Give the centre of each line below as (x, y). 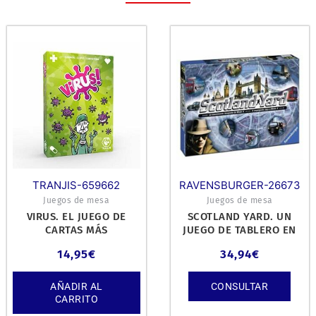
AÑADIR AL (77, 287)
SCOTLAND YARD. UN (239, 216)
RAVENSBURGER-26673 (239, 185)
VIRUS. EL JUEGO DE (76, 216)
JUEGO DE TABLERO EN (239, 230)
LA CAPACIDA (239, 256)
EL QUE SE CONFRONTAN (240, 243)
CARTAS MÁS (76, 230)
